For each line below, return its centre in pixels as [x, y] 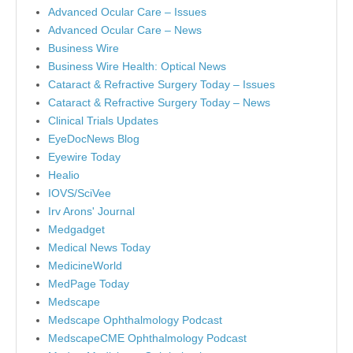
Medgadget [76, 229]
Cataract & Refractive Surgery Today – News [159, 102]
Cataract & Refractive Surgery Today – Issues [162, 84]
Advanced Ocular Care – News [125, 30]
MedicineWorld [85, 265]
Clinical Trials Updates [103, 120]
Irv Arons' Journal [91, 211]
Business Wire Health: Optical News [137, 66]
